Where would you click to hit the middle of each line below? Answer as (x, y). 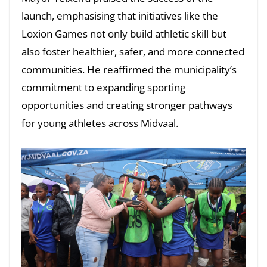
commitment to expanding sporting (103, 88)
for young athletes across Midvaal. (100, 123)
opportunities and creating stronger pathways (127, 105)
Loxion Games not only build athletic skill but (124, 34)
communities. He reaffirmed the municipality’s (129, 70)
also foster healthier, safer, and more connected (133, 52)
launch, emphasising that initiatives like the (120, 16)
